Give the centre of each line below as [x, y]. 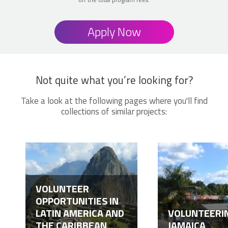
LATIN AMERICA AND [80, 213]
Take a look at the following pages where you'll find [114, 101]
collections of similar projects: [114, 111]
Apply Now [114, 31]
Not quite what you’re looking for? [114, 80]
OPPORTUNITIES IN [77, 201]
